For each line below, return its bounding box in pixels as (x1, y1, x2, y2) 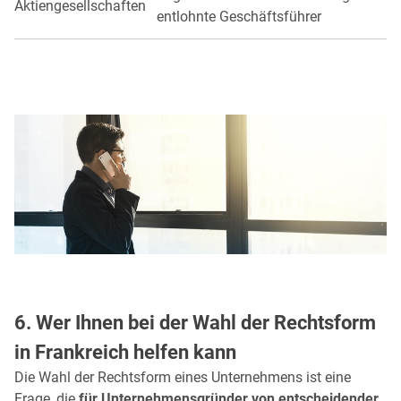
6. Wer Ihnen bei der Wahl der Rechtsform (14, 310, 376, 334)
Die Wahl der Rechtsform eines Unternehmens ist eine (14, 368, 351, 386)
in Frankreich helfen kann (14, 339, 236, 363)
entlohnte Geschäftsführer (157, 7, 321, 25)
